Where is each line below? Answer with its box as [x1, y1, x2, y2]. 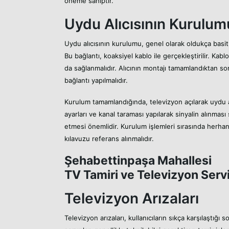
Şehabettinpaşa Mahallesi [64, 153, 212, 168]
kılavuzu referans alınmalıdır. [64, 134, 154, 143]
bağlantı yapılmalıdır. [64, 76, 128, 84]
